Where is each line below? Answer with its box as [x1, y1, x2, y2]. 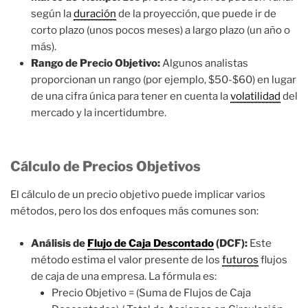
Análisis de [31, 236, 87, 250]
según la [31, 7, 74, 20]
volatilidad [230, 89, 280, 102]
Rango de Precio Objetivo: [31, 56, 160, 69]
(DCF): [214, 236, 247, 250]
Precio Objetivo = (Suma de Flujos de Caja [52, 286, 251, 299]
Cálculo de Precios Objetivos [10, 158, 201, 175]
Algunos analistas [160, 56, 248, 69]
